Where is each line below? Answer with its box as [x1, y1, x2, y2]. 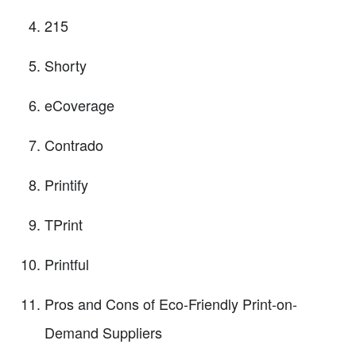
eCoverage [44, 95, 114, 116]
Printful [44, 253, 89, 275]
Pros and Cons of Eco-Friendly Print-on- [44, 293, 297, 315]
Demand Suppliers [44, 322, 162, 343]
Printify [44, 174, 88, 195]
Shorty [44, 55, 87, 76]
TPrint [44, 214, 83, 235]
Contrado [44, 134, 103, 156]
